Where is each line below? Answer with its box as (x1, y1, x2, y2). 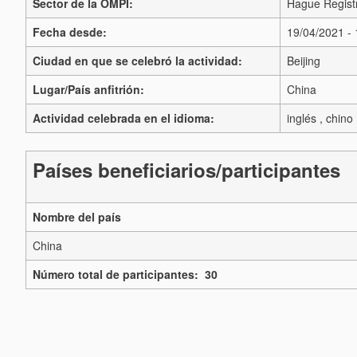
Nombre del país (33, 209, 121, 226)
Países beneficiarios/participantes (33, 156, 340, 184)
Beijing (287, 53, 320, 69)
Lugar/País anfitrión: (33, 81, 144, 97)
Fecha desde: (33, 24, 107, 40)
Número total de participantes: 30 (33, 266, 218, 283)
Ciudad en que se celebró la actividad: (33, 53, 242, 69)
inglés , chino (287, 110, 353, 126)
